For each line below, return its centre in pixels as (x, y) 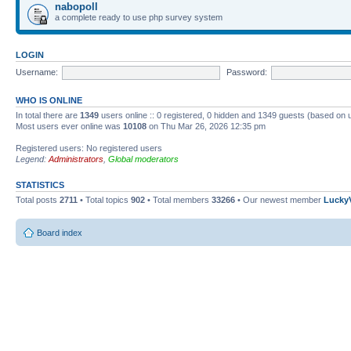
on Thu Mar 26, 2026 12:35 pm (206, 126)
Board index (60, 232)
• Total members (178, 200)
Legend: (32, 159)
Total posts (38, 200)
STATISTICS (40, 185)
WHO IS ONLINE (49, 100)
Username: (37, 72)
